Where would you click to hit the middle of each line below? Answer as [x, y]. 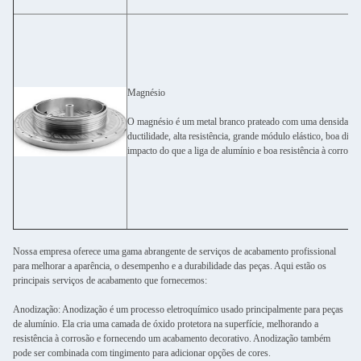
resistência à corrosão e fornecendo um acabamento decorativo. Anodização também [172, 338]
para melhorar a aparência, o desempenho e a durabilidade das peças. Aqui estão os [170, 266]
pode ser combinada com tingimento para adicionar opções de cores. [142, 353]
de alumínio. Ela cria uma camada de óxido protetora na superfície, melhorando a [166, 324]
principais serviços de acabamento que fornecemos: [110, 280]
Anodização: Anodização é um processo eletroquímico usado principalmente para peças [178, 309]
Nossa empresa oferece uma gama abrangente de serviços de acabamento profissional [174, 251]
